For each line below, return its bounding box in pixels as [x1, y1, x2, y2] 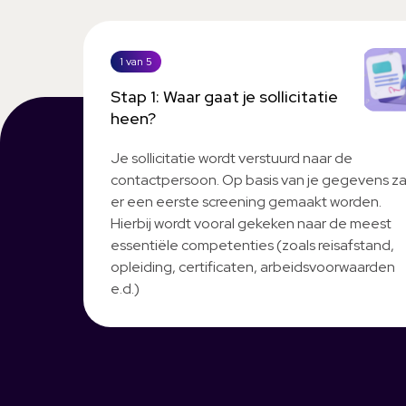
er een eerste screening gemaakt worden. [111, 192, 382, 211]
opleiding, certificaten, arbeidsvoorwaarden [111, 257, 395, 276]
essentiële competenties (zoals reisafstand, [111, 236, 394, 255]
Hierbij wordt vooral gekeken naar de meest [111, 214, 391, 233]
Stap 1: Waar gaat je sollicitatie [111, 86, 338, 107]
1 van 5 [120, 54, 152, 69]
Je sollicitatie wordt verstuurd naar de [111, 149, 353, 168]
